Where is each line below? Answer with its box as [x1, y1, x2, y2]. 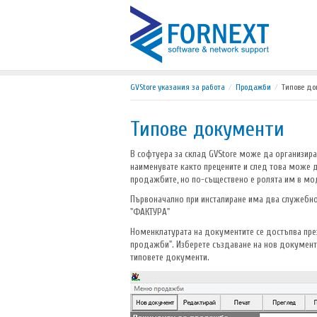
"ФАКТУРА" [130, 207, 170, 217]
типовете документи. [130, 252, 209, 263]
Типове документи [130, 117, 284, 142]
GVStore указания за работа [130, 82, 225, 92]
